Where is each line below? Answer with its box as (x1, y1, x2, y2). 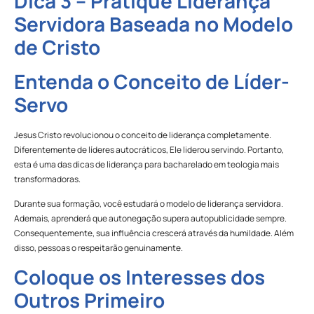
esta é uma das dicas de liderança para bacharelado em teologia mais (14, 158, 279, 171)
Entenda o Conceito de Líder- (14, 68, 289, 95)
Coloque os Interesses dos (14, 263, 265, 290)
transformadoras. (14, 173, 81, 186)
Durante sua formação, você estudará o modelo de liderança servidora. (14, 198, 283, 210)
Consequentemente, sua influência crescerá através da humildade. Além (14, 227, 294, 240)
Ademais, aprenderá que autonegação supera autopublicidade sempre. (14, 212, 287, 225)
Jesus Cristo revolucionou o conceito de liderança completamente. (14, 129, 271, 142)
